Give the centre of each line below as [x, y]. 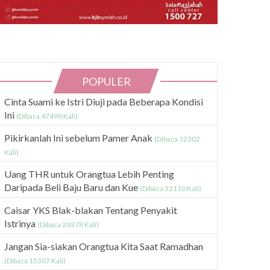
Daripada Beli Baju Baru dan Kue [72, 187]
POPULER [106, 81]
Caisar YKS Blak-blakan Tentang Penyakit [91, 210]
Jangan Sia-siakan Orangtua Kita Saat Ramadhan [104, 246]
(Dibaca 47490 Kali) [47, 116]
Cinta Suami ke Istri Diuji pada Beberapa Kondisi [104, 101]
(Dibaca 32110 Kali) [171, 188]
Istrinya [21, 223]
